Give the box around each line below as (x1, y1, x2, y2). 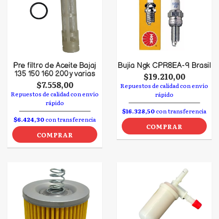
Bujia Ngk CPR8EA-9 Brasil (117, 61, 211, 70)
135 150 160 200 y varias (14, 69, 95, 79)
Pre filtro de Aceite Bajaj (13, 61, 97, 70)
